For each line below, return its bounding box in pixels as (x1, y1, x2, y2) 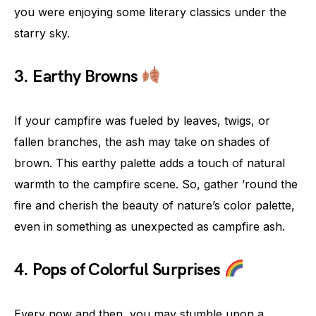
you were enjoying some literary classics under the (14, 4, 286, 19)
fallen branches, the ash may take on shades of (14, 134, 270, 149)
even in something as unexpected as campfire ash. (14, 219, 285, 233)
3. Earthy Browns (14, 66, 142, 87)
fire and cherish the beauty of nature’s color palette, (14, 197, 295, 212)
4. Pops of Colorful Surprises (14, 259, 224, 280)
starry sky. (14, 25, 70, 40)
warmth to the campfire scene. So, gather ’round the (14, 176, 298, 191)
